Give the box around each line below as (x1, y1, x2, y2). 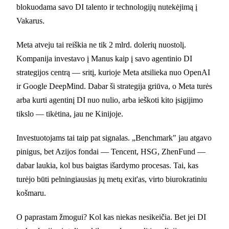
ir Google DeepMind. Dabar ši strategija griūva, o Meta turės (16, 81, 212, 90)
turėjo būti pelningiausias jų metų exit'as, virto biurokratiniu (16, 174, 207, 184)
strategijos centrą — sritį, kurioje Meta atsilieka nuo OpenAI (16, 67, 210, 77)
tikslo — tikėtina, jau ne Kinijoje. (16, 109, 123, 118)
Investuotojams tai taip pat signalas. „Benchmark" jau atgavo (16, 133, 212, 142)
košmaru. (16, 188, 46, 197)
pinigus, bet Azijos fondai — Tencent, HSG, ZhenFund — (16, 147, 205, 156)
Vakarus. (16, 16, 44, 25)
